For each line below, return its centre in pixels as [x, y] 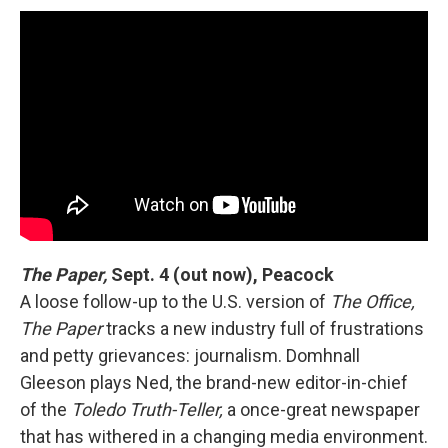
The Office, [372, 301]
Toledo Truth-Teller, [147, 409]
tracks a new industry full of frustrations [263, 328]
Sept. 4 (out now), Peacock [220, 274]
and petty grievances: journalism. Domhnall [190, 355]
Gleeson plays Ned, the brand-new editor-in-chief [214, 382]
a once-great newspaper [321, 409]
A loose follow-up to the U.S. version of [175, 301]
